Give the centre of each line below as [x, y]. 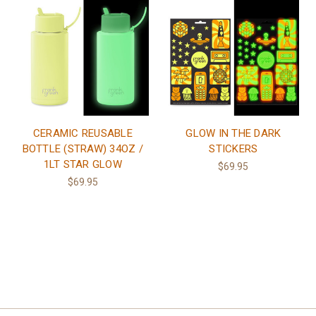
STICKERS [233, 148]
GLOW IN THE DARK [233, 133]
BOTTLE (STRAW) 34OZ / [83, 148]
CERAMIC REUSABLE [83, 133]
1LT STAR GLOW [83, 164]
